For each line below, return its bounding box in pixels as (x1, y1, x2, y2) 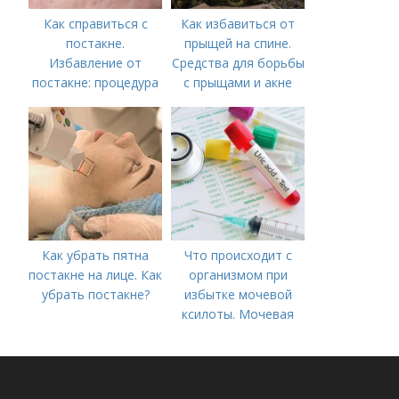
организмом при (188, 265, 288, 283)
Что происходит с (183, 246, 292, 264)
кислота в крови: (187, 324, 289, 342)
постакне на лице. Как (28, 265, 163, 283)
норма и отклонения (175, 344, 301, 362)
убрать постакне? (41, 285, 150, 303)
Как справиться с (43, 14, 148, 32)
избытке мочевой (183, 285, 292, 303)
